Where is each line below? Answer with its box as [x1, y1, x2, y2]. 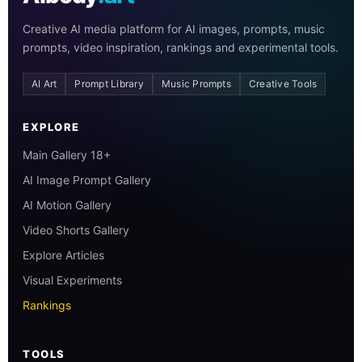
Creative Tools [248, 77, 318, 90]
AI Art [32, 77, 57, 90]
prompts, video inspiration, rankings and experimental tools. [23, 40, 339, 54]
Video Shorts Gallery [23, 222, 129, 237]
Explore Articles [23, 247, 104, 262]
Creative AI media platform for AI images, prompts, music [23, 21, 325, 36]
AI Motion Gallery [23, 197, 112, 212]
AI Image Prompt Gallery [23, 172, 151, 187]
